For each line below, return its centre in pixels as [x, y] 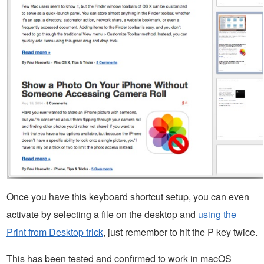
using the [217, 214]
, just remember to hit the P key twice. [180, 232]
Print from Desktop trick [55, 232]
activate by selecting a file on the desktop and [102, 214]
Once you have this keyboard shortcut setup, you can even [128, 196]
